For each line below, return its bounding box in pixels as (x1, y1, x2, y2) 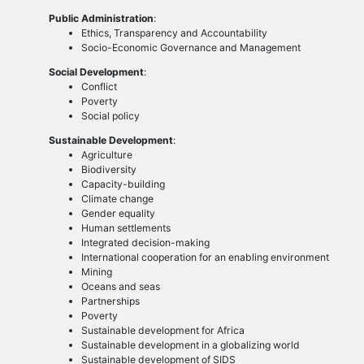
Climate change (80, 192, 154, 205)
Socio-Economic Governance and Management (80, 41, 301, 54)
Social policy (80, 109, 140, 122)
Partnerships (80, 294, 140, 307)
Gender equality (80, 206, 155, 219)
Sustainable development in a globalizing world (80, 338, 300, 351)
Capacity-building (80, 177, 165, 190)
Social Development (48, 65, 144, 78)
